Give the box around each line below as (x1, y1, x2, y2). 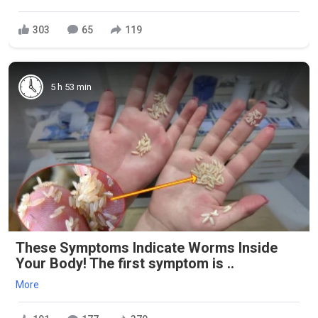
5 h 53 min (50, 81, 92, 92)
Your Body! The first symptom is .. (16, 254, 234, 272)
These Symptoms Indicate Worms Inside (16, 238, 278, 256)
